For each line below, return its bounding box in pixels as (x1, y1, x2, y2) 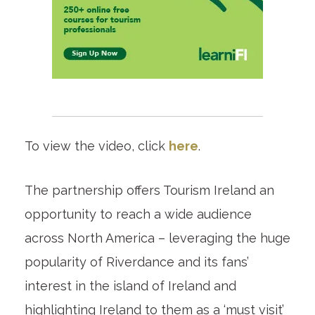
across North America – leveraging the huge (24, 230, 290, 245)
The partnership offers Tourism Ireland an (24, 182, 274, 198)
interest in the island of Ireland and (24, 278, 236, 293)
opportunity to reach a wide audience (24, 206, 252, 221)
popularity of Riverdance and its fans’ (24, 254, 249, 269)
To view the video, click (24, 138, 169, 153)
